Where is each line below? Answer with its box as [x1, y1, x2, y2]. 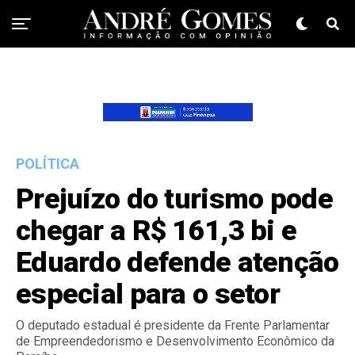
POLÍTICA [16, 155, 79, 173]
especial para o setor [16, 277, 280, 311]
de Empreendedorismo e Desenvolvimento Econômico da [16, 334, 334, 349]
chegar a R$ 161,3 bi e [16, 214, 297, 248]
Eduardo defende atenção [16, 246, 339, 280]
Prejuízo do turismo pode [16, 182, 333, 216]
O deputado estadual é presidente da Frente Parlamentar [16, 318, 330, 334]
